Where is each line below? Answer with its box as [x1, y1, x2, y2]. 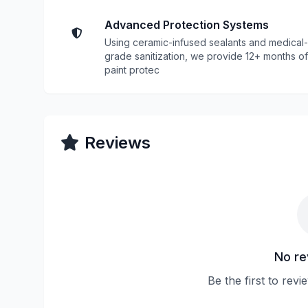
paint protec [104, 64, 159, 76]
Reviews [85, 133, 151, 153]
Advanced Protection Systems [104, 18, 269, 32]
